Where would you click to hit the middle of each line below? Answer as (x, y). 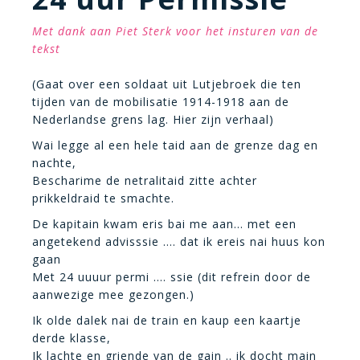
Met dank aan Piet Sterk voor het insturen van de (175, 31)
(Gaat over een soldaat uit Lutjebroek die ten (167, 84)
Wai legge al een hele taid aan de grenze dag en (175, 145)
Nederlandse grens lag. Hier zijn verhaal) (153, 119)
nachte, (54, 163)
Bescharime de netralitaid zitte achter (145, 180)
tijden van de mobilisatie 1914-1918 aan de (161, 102)
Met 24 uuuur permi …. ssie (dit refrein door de (172, 277)
